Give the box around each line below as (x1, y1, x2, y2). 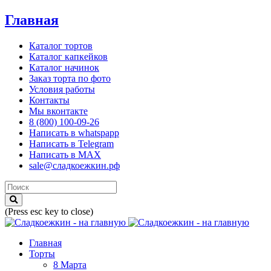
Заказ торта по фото (29, 73, 111, 83)
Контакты (29, 94, 70, 105)
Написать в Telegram (29, 138, 114, 149)
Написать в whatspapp (29, 127, 119, 138)
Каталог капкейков (29, 51, 108, 62)
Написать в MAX (29, 149, 101, 160)
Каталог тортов (29, 40, 93, 51)
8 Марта (53, 259, 87, 270)
